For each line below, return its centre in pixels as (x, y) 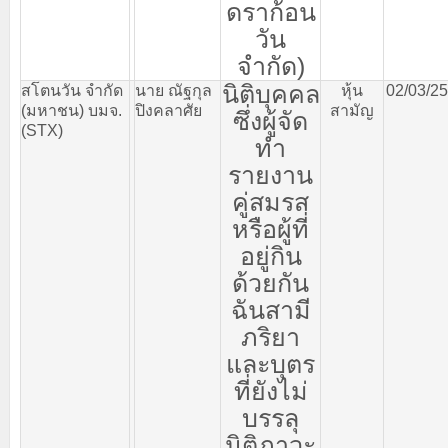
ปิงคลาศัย (168, 110)
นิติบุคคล (270, 94)
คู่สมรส (270, 202)
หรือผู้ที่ (270, 229)
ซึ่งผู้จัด (270, 121)
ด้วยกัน (270, 283)
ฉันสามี (270, 310)
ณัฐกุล (190, 90)
